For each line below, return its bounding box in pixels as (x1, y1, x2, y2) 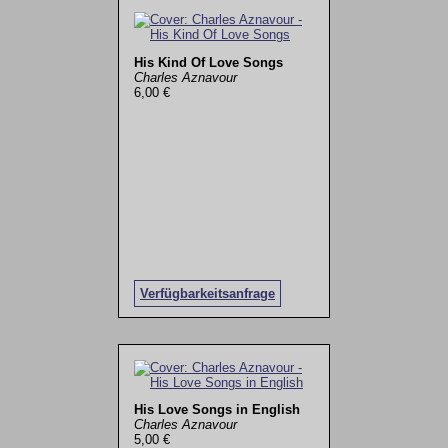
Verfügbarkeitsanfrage (139, 286, 275, 302)
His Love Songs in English (133, 402, 300, 418)
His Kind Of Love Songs (133, 54, 283, 70)
